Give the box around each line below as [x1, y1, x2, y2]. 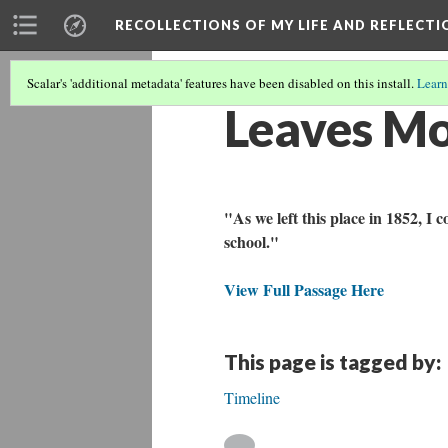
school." [224, 230, 279, 253]
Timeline [224, 387, 280, 408]
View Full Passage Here [224, 278, 384, 301]
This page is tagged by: [224, 349, 441, 374]
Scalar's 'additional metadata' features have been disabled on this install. [27, 74, 417, 92]
